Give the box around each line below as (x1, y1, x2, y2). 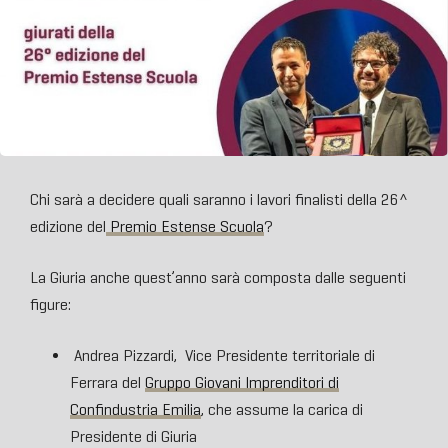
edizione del (30, 217, 106, 237)
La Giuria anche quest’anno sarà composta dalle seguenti (30, 268, 406, 288)
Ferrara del (70, 373, 145, 393)
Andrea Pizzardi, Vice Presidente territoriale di (70, 346, 375, 366)
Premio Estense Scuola (106, 217, 264, 237)
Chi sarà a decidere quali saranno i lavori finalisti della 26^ (30, 190, 408, 210)
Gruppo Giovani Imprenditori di (145, 373, 339, 393)
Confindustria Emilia (70, 400, 201, 420)
